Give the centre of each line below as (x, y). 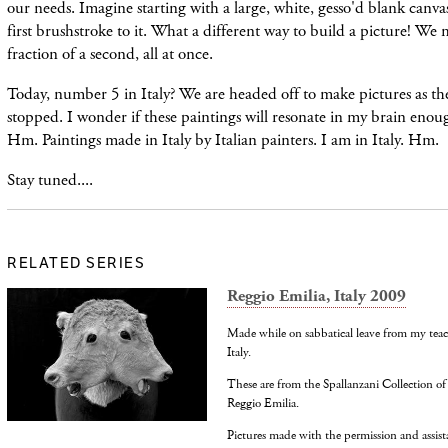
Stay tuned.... (50, 179)
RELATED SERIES (76, 262)
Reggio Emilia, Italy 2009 (316, 297)
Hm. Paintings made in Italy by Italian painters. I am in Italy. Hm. (223, 139)
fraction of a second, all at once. (110, 53)
